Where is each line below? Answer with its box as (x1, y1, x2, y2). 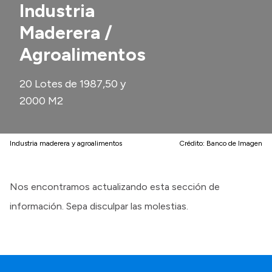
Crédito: (179, 139, 206, 148)
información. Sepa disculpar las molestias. (10, 200, 188, 212)
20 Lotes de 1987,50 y (19, 77, 126, 90)
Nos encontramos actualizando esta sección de (10, 181, 220, 192)
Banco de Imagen (206, 139, 262, 148)
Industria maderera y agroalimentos (10, 139, 122, 148)
